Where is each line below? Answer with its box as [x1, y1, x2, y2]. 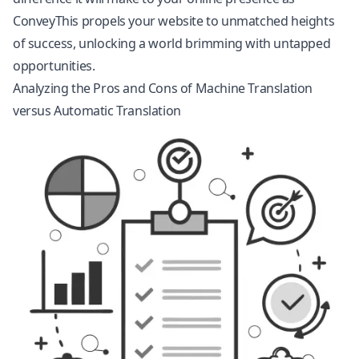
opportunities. [13, 57, 95, 75]
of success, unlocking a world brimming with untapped [13, 34, 331, 52]
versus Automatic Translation [13, 102, 181, 119]
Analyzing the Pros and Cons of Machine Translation [13, 79, 313, 97]
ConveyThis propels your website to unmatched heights [13, 12, 335, 30]
